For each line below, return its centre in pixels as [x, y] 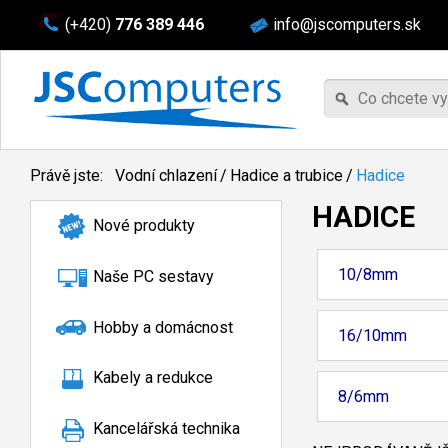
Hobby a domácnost [163, 327]
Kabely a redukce [153, 378]
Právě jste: [68, 175]
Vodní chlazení [166, 175]
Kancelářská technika [166, 429]
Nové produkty [144, 225]
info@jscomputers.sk [347, 24]
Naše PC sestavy [153, 276]
